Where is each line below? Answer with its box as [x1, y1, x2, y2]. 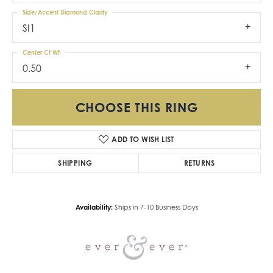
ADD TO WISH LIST [112, 135, 174, 144]
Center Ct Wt [23, 48, 60, 56]
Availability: [75, 203, 113, 212]
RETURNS [183, 158, 215, 168]
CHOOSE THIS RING [75, 99, 198, 116]
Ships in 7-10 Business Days [114, 203, 198, 212]
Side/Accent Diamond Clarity [23, 8, 108, 16]
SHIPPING [58, 158, 93, 168]
